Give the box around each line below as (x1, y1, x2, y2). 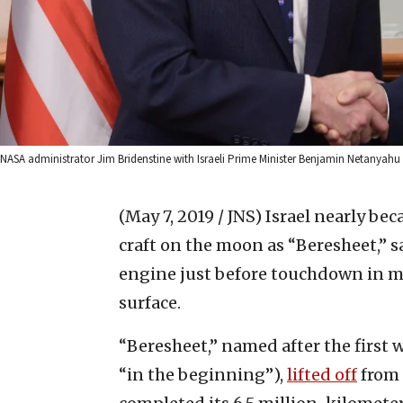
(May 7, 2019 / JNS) (119, 205, 262, 227)
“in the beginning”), (119, 363, 287, 385)
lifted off (287, 363, 357, 385)
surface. (119, 291, 181, 313)
